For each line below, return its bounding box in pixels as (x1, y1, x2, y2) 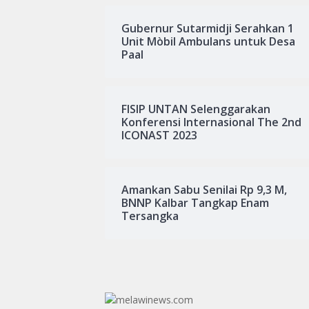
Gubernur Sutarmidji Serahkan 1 (121, 21, 294, 36)
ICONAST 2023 (121, 128, 197, 143)
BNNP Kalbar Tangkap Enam (121, 195, 269, 210)
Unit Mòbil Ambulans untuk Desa (121, 34, 295, 49)
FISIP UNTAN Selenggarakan (121, 101, 270, 117)
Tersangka (121, 208, 179, 223)
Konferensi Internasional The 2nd (121, 114, 301, 130)
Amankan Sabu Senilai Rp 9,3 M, (121, 182, 287, 197)
